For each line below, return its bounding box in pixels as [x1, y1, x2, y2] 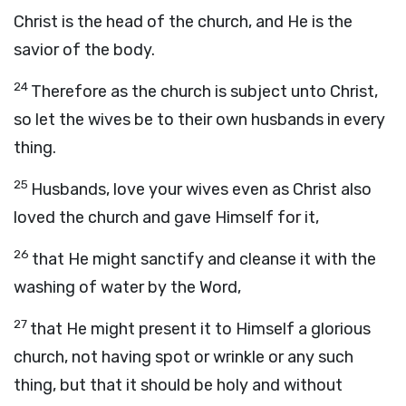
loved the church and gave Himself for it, [14, 208, 319, 227]
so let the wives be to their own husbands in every [14, 110, 385, 130]
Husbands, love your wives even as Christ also [31, 179, 372, 199]
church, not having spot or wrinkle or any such [14, 347, 353, 367]
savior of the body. [14, 40, 155, 60]
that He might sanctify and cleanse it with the [32, 249, 376, 269]
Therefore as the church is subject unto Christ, [31, 82, 378, 101]
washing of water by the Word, [14, 277, 241, 297]
